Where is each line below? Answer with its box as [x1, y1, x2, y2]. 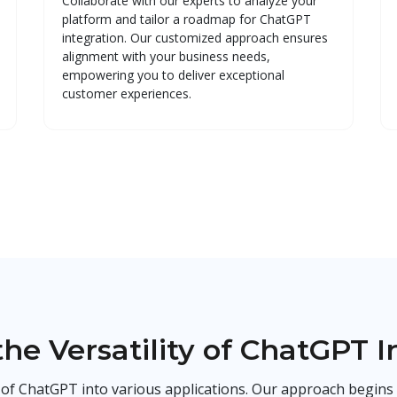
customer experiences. [62, 85, 191, 103]
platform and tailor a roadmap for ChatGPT [62, 11, 311, 28]
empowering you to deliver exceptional [62, 66, 284, 84]
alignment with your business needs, [62, 48, 270, 66]
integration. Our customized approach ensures [62, 29, 328, 47]
